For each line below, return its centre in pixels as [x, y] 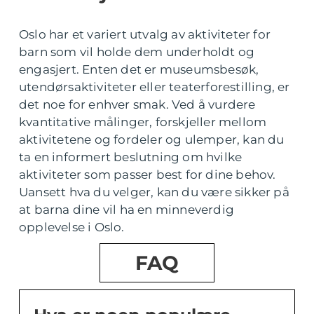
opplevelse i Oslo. [72, 227]
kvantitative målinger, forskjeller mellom [143, 122]
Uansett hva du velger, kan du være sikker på [154, 192]
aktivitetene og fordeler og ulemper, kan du [152, 139]
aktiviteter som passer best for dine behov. [148, 175]
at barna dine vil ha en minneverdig [127, 210]
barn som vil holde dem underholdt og [137, 52]
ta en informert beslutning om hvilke [131, 157]
